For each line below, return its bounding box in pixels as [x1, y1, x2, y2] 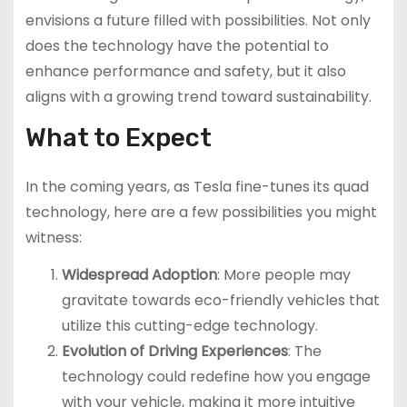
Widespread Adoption [61, 264, 217, 286]
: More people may [216, 264, 351, 286]
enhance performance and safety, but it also [25, 60, 346, 82]
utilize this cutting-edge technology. [61, 315, 318, 337]
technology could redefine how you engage [61, 366, 371, 388]
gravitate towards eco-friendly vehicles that [61, 290, 380, 312]
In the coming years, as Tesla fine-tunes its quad [25, 176, 369, 198]
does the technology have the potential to [25, 35, 329, 56]
